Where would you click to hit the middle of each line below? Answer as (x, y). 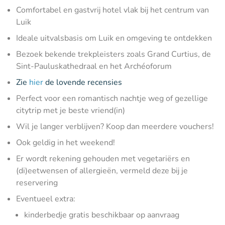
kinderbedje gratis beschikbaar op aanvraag (102, 215)
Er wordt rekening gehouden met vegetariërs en (103, 159)
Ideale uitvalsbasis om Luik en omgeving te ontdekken (114, 38)
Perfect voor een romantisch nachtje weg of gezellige (112, 98)
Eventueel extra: (46, 199)
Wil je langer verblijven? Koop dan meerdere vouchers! (115, 127)
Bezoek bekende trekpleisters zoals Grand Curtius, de (114, 54)
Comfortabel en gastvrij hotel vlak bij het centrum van (113, 10)
